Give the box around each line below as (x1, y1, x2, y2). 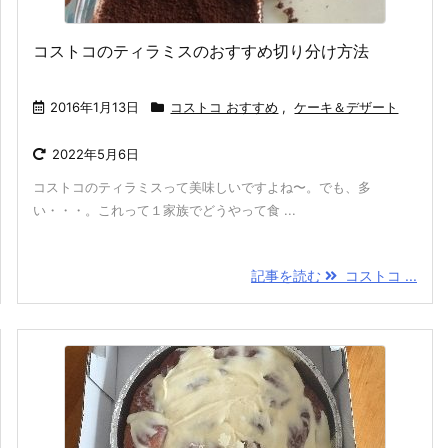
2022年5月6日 (52, 146, 140, 162)
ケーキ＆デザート (294, 99, 399, 115)
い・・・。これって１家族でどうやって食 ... (33, 202, 297, 218)
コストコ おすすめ (170, 99, 279, 115)
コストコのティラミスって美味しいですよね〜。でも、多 (33, 179, 372, 195)
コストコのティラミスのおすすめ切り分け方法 (33, 41, 370, 61)
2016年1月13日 (50, 99, 140, 115)
